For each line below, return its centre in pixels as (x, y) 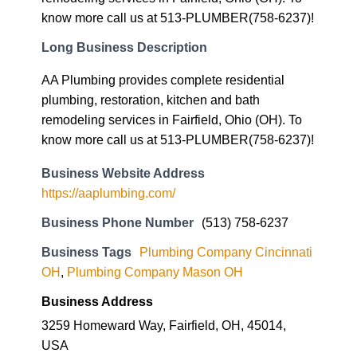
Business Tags (86, 209)
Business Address (97, 259)
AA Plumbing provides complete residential (163, 38)
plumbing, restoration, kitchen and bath (151, 58)
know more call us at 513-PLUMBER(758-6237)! (178, 98)
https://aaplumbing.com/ (108, 150)
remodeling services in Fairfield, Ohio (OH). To (172, 78)
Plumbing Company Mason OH (155, 229)
